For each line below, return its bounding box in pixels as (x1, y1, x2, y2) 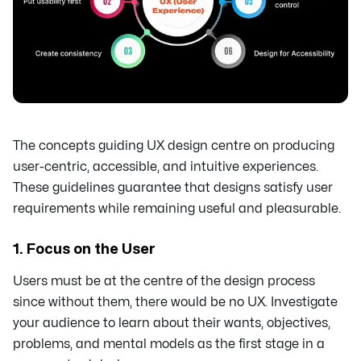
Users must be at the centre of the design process (13, 274, 315, 288)
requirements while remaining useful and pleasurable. (13, 201, 341, 215)
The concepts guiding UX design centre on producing (13, 139, 334, 152)
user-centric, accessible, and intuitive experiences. (13, 160, 318, 173)
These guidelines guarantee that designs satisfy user (13, 180, 333, 194)
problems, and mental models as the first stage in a (13, 337, 325, 351)
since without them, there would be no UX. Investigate (13, 295, 338, 309)
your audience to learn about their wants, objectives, (13, 316, 330, 330)
